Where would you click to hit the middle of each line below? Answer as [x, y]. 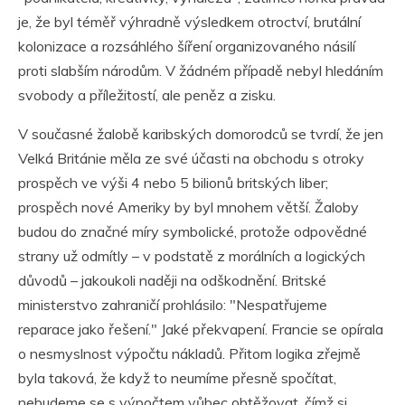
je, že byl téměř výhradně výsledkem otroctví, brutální [189, 22]
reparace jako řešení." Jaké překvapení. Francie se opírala [201, 330]
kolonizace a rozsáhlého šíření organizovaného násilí [187, 47]
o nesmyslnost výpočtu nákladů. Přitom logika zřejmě [189, 354]
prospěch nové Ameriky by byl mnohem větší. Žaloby [188, 207]
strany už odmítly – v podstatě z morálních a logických [192, 256]
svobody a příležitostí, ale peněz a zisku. [147, 95]
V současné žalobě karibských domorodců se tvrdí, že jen [201, 134]
